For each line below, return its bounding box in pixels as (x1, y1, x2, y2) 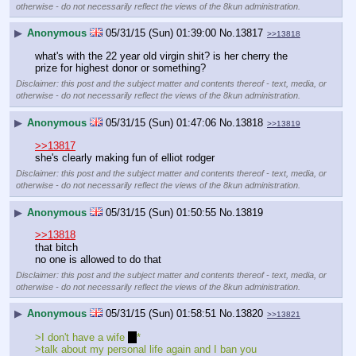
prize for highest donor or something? (35, 62, 206, 75)
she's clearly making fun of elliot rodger (35, 152, 215, 164)
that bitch (35, 241, 78, 253)
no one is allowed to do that (35, 253, 161, 265)
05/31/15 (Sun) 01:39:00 (106, 27, 216, 40)
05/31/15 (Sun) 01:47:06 (106, 117, 216, 130)
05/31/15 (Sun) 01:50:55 (106, 207, 216, 219)
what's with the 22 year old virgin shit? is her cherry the (35, 50, 288, 63)
